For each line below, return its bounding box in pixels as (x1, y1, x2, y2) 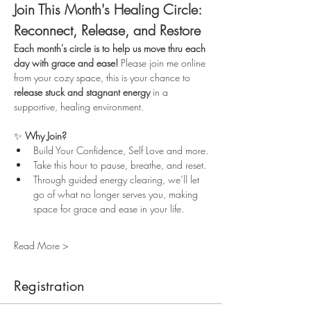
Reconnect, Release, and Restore (14, 21, 201, 40)
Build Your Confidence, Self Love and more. (33, 144, 208, 157)
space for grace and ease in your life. (33, 202, 184, 215)
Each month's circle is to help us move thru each (14, 42, 208, 55)
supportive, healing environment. (14, 100, 144, 113)
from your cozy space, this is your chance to (14, 71, 193, 84)
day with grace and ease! (14, 56, 118, 69)
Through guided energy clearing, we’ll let (33, 173, 202, 186)
